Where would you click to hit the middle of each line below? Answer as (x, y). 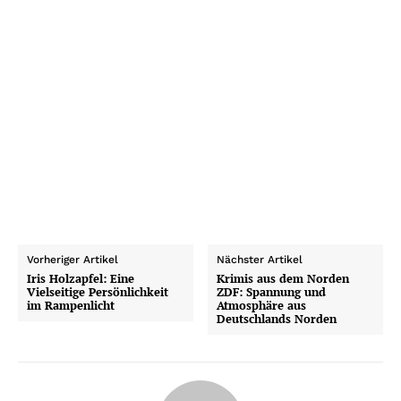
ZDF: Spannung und (272, 292)
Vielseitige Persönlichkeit (98, 292)
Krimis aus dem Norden (283, 279)
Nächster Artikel (260, 260)
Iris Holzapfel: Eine (81, 279)
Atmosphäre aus (262, 306)
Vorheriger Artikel (73, 260)
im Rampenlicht (71, 306)
